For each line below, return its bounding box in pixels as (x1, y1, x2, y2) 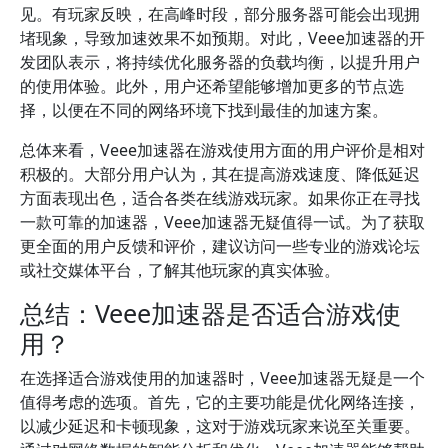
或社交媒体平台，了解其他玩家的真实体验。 (20, 259, 340, 281)
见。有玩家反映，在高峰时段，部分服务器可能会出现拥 (20, 3, 420, 25)
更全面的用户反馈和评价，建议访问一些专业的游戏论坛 (20, 235, 420, 257)
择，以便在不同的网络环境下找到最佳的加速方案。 (20, 99, 388, 121)
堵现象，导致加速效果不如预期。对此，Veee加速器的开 (20, 27, 425, 49)
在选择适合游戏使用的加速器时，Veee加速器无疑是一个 (20, 367, 425, 389)
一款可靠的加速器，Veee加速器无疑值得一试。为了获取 (20, 211, 425, 233)
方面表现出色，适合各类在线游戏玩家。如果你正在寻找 (20, 187, 420, 209)
